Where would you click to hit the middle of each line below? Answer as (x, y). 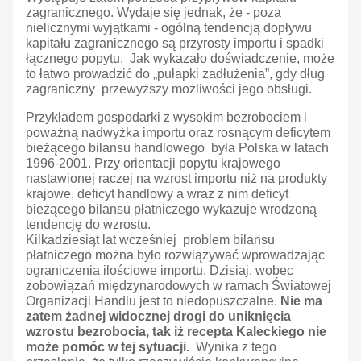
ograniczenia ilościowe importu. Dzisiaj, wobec (160, 271)
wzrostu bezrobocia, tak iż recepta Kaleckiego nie (176, 332)
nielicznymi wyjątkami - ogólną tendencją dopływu (169, 28)
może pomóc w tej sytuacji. (108, 347)
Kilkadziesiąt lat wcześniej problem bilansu (150, 240)
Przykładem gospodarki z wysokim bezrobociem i (166, 118)
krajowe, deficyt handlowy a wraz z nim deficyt (157, 194)
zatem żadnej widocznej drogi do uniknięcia (158, 317)
